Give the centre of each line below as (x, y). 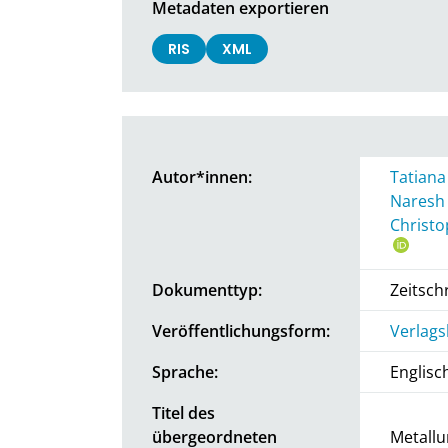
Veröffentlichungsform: (241, 330)
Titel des (183, 412)
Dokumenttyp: (207, 289)
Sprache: (185, 371)
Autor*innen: (202, 176)
